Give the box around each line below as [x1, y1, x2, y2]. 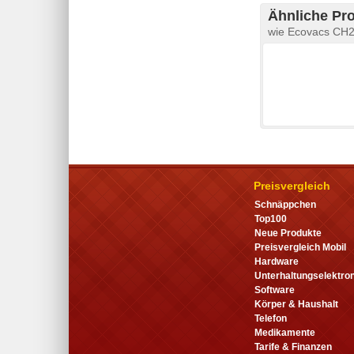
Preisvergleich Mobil [254, 241, 346, 253]
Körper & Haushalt [254, 298, 338, 310]
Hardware [254, 255, 299, 267]
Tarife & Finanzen [254, 341, 332, 352]
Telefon [254, 312, 287, 324]
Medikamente [254, 326, 315, 338]
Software [254, 284, 295, 296]
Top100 [254, 213, 287, 224]
